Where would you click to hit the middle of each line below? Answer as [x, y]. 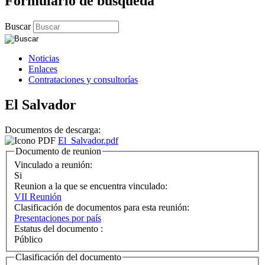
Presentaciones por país [58, 218]
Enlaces [43, 69]
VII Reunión [38, 197]
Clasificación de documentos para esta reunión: [103, 208]
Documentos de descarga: [54, 130]
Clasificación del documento [68, 257]
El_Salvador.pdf [88, 140]
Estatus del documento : [60, 229]
